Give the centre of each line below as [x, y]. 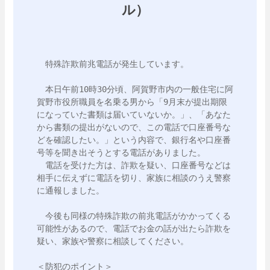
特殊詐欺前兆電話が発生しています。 [113, 64]
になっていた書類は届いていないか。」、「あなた [134, 115]
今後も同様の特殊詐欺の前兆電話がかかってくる [134, 216]
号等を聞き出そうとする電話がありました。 [121, 152]
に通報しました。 [71, 190]
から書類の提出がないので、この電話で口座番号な [134, 127]
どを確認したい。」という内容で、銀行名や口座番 [134, 140]
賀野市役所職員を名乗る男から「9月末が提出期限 [132, 102]
